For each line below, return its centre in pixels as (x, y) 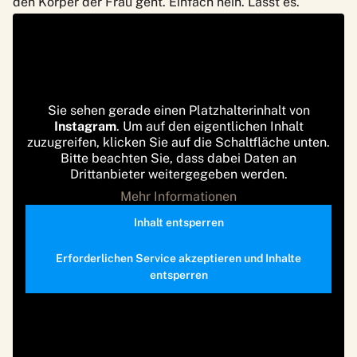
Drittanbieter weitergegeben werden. (178, 174)
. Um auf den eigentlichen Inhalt (210, 126)
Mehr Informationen (178, 196)
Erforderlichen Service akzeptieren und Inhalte (178, 258)
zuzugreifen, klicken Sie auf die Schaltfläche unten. (178, 142)
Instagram (85, 126)
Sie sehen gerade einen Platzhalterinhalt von (178, 110)
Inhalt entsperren (178, 222)
